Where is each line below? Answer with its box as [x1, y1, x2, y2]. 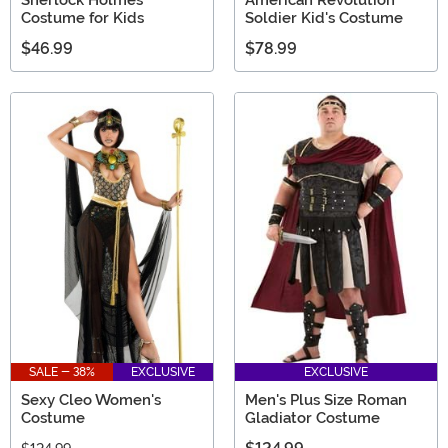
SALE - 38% [29, 365, 95, 380]
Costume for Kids [21, 8, 144, 27]
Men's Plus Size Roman [245, 391, 407, 410]
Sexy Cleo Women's [21, 391, 161, 410]
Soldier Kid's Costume [245, 8, 403, 27]
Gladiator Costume [245, 409, 380, 428]
